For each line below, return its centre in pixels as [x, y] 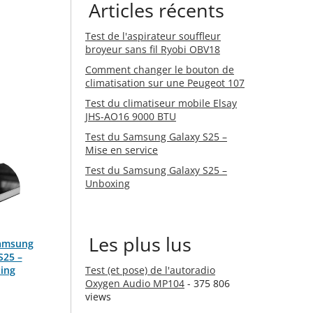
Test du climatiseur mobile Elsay [161, 103]
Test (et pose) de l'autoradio [150, 270]
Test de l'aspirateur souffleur [153, 36]
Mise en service [122, 150]
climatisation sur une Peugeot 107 [165, 83]
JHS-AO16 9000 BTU [131, 116]
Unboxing [108, 183]
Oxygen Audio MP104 [135, 283]
